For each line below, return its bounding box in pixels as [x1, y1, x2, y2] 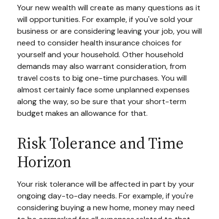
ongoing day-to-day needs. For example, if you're [17, 191, 194, 201]
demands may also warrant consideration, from [17, 61, 186, 71]
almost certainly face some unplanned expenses [17, 85, 190, 95]
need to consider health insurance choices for [17, 38, 182, 48]
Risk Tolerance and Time [17, 132, 184, 154]
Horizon [17, 151, 71, 173]
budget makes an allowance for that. [17, 108, 148, 118]
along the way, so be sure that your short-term [17, 96, 186, 107]
